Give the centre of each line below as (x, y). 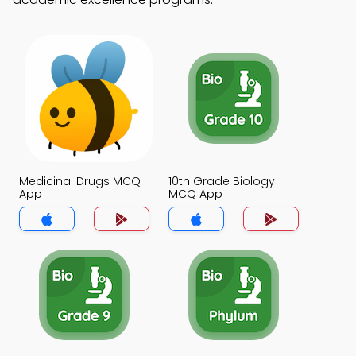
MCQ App (195, 194)
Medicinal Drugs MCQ (80, 181)
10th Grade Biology (222, 181)
